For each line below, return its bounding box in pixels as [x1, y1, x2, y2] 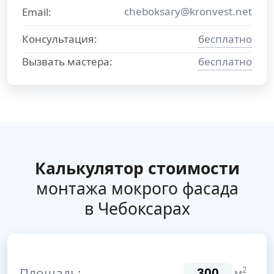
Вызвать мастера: [22, 54, 113, 68]
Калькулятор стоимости [34, 157, 240, 179]
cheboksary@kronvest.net [124, 4, 252, 18]
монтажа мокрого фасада [35, 177, 239, 199]
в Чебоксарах [84, 198, 190, 220]
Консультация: [22, 32, 97, 46]
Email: [22, 5, 51, 19]
